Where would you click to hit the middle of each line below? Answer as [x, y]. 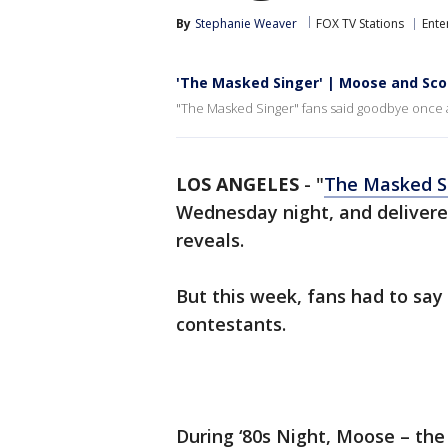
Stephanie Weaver [246, 23]
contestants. [231, 324]
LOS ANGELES [237, 184]
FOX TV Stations [360, 23]
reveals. [212, 240]
